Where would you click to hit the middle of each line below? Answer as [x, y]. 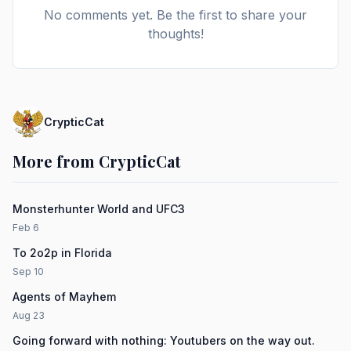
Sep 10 [28, 271]
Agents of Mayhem [64, 297]
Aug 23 [29, 315]
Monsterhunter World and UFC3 [99, 209]
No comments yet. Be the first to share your [175, 15]
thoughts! [175, 34]
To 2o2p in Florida [62, 253]
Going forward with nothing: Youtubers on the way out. [164, 340]
